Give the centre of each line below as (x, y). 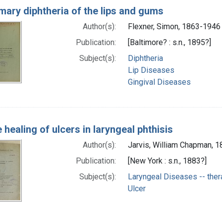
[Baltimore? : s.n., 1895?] (169, 42)
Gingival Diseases (159, 82)
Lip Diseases (151, 70)
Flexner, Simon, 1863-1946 (174, 26)
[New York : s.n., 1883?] (167, 161)
